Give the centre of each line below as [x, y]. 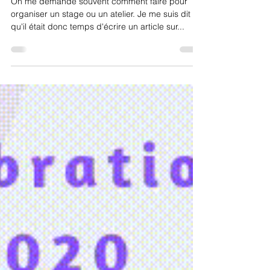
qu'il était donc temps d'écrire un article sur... [98, 48]
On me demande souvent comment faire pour [99, 23]
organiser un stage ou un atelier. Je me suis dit [101, 36]
